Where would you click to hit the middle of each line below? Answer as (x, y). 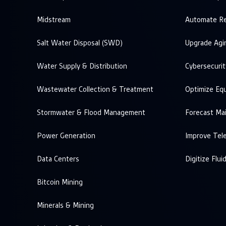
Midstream (54, 20)
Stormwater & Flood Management (91, 113)
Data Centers (58, 159)
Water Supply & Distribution (82, 66)
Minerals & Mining (65, 206)
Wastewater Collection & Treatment (95, 90)
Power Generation (66, 136)
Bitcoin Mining (60, 182)
